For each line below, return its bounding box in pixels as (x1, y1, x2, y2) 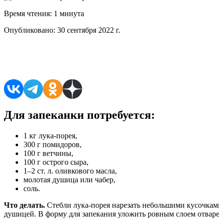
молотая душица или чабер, (23, 175, 115, 184)
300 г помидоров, (23, 140, 82, 149)
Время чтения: (4, 9, 52, 18)
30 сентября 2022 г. (55, 25, 120, 34)
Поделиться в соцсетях (4, 54, 126, 67)
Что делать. (4, 200, 45, 209)
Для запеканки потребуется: (4, 108, 158, 121)
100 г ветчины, (23, 149, 73, 157)
